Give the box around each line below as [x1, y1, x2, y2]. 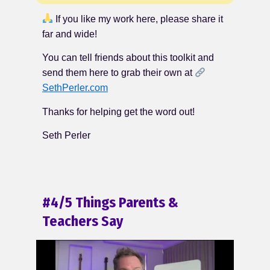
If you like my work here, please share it [53, 13, 224, 24]
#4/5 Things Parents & [42, 194, 178, 212]
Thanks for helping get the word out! [42, 106, 195, 117]
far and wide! [42, 28, 97, 39]
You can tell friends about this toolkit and [42, 52, 214, 63]
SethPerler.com [42, 83, 108, 93]
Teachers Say [42, 213, 123, 230]
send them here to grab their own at [42, 67, 195, 78]
